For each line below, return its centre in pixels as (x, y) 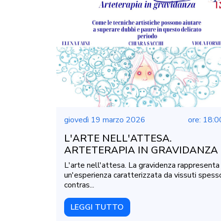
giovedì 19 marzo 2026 (105, 120)
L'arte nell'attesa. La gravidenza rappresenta (142, 166)
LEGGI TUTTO (97, 207)
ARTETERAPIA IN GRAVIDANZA (141, 150)
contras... (79, 185)
